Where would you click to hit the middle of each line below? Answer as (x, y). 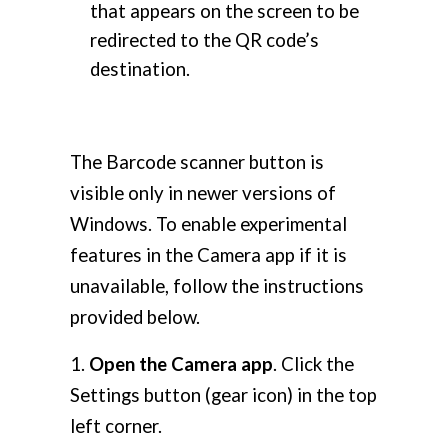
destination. (140, 69)
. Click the (313, 364)
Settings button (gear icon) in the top (223, 395)
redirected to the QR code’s (204, 40)
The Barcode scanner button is (197, 162)
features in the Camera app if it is (208, 255)
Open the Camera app (181, 364)
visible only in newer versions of (203, 193)
